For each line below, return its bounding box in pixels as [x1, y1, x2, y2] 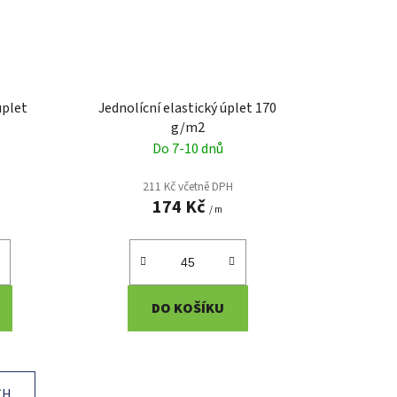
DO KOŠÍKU [151, 299, 224, 319]
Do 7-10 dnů [152, 139, 223, 160]
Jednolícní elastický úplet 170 [98, 98, 277, 119]
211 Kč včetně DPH [142, 178, 233, 196]
